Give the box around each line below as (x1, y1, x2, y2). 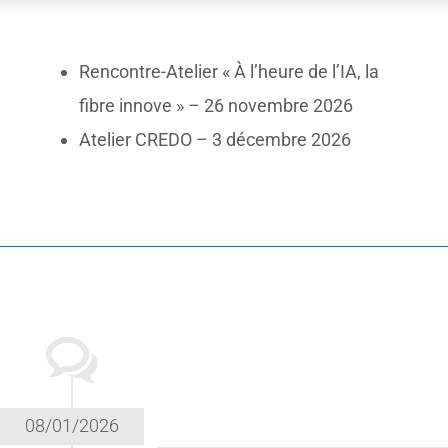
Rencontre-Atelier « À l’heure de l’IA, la (79, 61, 380, 83)
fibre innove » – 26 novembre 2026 (79, 95, 354, 117)
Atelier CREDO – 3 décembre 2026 (79, 129, 352, 151)
